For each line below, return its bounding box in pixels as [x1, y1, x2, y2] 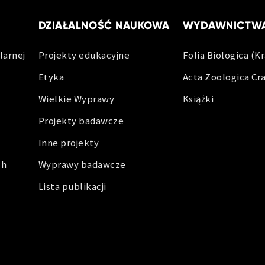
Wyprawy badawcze [38, 157, 126, 171]
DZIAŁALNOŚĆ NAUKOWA [38, 18, 170, 32]
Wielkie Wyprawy [38, 92, 115, 105]
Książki [182, 92, 214, 105]
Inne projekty [38, 135, 99, 149]
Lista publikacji [38, 179, 106, 193]
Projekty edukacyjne [38, 48, 130, 62]
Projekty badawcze [38, 114, 124, 127]
